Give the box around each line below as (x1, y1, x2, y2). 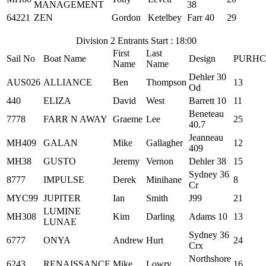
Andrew (113, 235, 144, 245)
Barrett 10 (189, 96, 226, 106)
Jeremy (113, 156, 140, 166)
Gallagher (146, 138, 183, 148)
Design (189, 53, 216, 64)
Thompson (146, 77, 186, 87)
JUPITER (43, 193, 81, 203)
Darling (146, 211, 175, 221)
